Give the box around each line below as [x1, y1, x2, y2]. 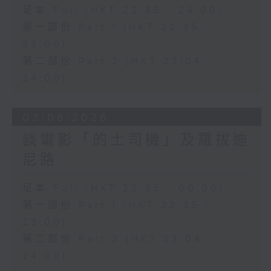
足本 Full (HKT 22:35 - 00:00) [22, 183, 225, 195]
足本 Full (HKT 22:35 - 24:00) [22, 5, 224, 17]
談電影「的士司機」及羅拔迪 [22, 132, 250, 149]
